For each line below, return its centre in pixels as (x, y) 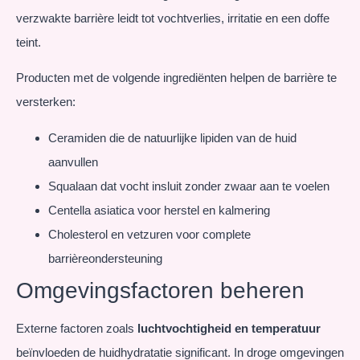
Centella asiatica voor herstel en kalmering (159, 210)
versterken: (46, 102)
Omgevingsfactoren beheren (160, 290)
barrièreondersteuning (105, 258)
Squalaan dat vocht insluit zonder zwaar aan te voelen (189, 186)
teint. (29, 43)
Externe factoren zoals (77, 328)
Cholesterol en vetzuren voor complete (149, 234)
